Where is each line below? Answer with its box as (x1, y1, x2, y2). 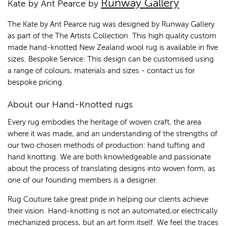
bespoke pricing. (8, 79, 64, 87)
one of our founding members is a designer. (8, 177, 157, 185)
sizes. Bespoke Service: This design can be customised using (8, 55, 214, 64)
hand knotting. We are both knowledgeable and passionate (8, 153, 211, 161)
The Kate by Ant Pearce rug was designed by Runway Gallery (8, 21, 214, 29)
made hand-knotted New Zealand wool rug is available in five (8, 44, 218, 52)
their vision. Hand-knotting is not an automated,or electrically (8, 207, 217, 215)
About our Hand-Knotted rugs (8, 100, 133, 110)
